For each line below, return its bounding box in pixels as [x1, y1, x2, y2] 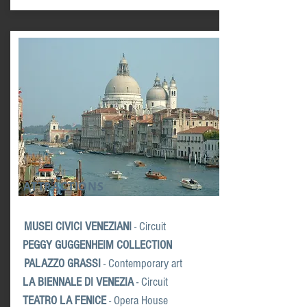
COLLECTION [114, 238, 172, 252]
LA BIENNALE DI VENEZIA [23, 275, 134, 289]
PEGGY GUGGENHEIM [23, 238, 114, 252]
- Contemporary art [101, 256, 182, 271]
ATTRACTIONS [23, 179, 104, 194]
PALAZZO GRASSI [24, 256, 101, 271]
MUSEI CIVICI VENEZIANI [24, 219, 132, 234]
